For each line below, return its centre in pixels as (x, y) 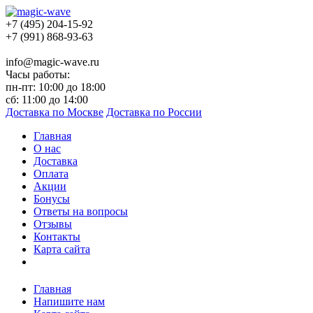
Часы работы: (38, 74)
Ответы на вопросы (81, 211)
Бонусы (52, 199)
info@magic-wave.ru (52, 62)
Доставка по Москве (54, 112)
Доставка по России (154, 112)
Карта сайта (62, 249)
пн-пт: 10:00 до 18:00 (56, 87)
